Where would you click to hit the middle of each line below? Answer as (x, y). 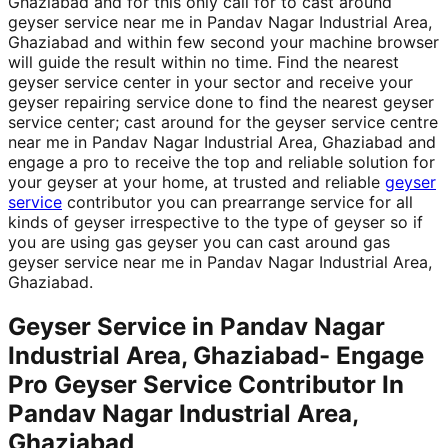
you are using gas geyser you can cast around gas (199, 242)
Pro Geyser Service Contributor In (206, 385)
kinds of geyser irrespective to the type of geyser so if (215, 222)
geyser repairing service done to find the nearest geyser (221, 102)
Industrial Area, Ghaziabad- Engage (216, 356)
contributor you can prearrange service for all (237, 202)
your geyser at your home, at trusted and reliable (196, 182)
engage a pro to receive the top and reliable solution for (221, 162)
